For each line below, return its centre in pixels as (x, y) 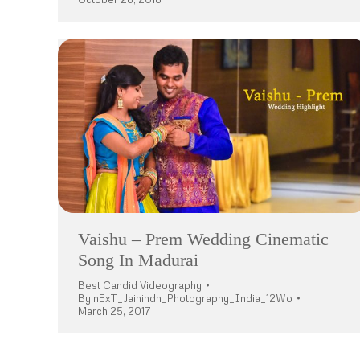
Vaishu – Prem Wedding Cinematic (203, 239)
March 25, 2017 (115, 311)
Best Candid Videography (140, 286)
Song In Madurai (138, 260)
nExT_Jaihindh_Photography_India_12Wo (193, 299)
